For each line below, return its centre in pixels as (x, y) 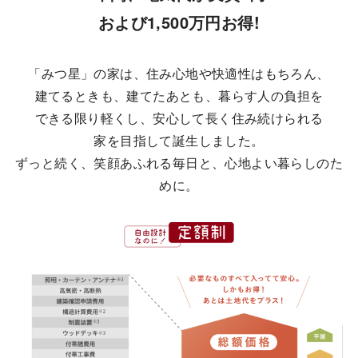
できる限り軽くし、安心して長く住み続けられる (179, 118)
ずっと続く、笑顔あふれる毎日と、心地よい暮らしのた (179, 163)
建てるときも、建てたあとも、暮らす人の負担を (179, 95)
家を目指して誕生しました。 (179, 140)
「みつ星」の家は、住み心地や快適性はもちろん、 (179, 73)
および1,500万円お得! (179, 22)
